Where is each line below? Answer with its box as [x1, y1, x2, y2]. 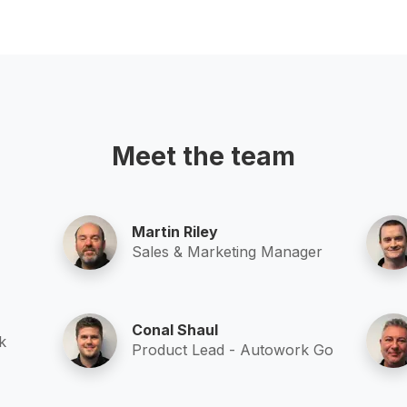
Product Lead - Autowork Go [132, 340, 334, 359]
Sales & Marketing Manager [132, 242, 323, 261]
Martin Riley [132, 222, 219, 241]
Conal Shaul [132, 320, 219, 339]
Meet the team [112, 141, 295, 173]
